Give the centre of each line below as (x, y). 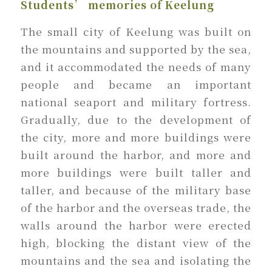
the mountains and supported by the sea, (136, 49)
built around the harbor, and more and (136, 154)
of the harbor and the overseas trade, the (136, 207)
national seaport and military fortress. (136, 101)
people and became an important (136, 84)
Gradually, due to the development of (136, 119)
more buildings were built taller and (136, 172)
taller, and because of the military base (136, 189)
